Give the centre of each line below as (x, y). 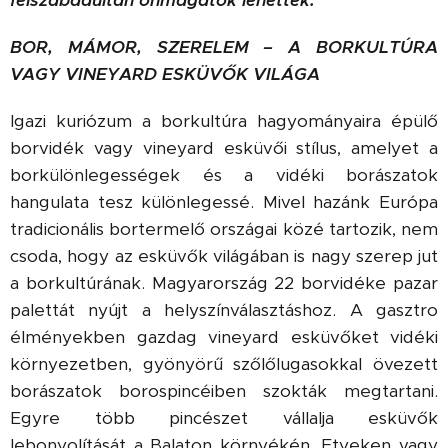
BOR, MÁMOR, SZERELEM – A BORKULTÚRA (224, 47)
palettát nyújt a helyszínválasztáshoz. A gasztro (224, 310)
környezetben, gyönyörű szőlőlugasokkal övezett (224, 364)
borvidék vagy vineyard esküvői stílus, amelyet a (224, 148)
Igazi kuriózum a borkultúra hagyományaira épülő (224, 121)
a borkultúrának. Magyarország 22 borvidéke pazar (224, 283)
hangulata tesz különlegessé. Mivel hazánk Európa (224, 202)
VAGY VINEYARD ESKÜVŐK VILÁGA (165, 74)
